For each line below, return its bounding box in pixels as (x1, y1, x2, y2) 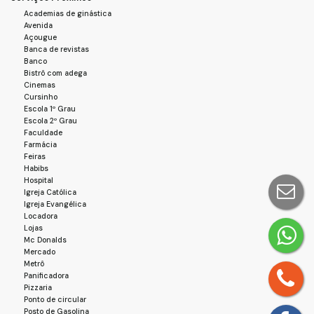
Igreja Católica (24, 187, 76, 197)
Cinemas (24, 80, 55, 90)
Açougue (24, 32, 57, 42)
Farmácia (24, 139, 57, 149)
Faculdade (24, 128, 62, 137)
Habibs (24, 163, 48, 173)
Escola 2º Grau (24, 116, 77, 125)
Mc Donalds (24, 235, 67, 245)
